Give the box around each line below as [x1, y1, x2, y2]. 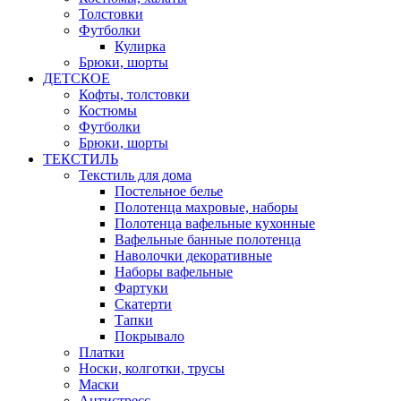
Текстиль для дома [79, 167, 192, 183]
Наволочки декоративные [115, 248, 272, 263]
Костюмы [79, 103, 137, 118]
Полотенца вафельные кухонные [115, 216, 315, 231]
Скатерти [115, 296, 172, 311]
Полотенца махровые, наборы [115, 200, 298, 215]
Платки [79, 345, 124, 360]
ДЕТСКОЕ [43, 71, 110, 86]
